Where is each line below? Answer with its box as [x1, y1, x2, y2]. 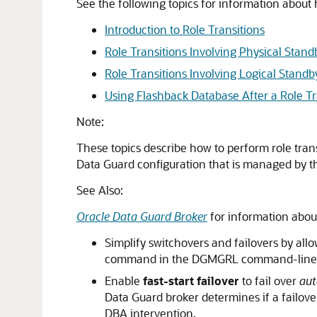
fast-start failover [143, 273, 239, 288]
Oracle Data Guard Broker [76, 209, 207, 224]
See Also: [76, 183, 123, 197]
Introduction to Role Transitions [105, 22, 265, 37]
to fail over [239, 273, 299, 288]
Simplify [105, 235, 149, 250]
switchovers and [149, 235, 234, 250]
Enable [105, 273, 143, 288]
